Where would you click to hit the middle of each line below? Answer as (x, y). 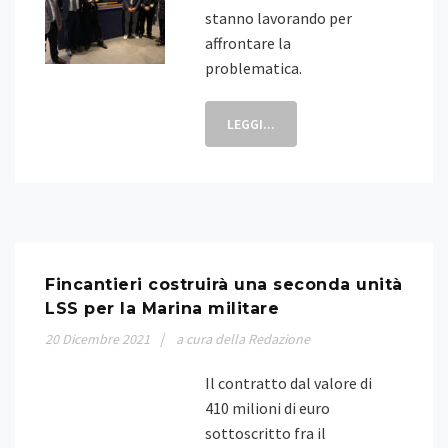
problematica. (253, 68)
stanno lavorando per (278, 18)
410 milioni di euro (267, 408)
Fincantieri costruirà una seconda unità (224, 284)
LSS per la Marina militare (162, 308)
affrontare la (248, 43)
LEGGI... (251, 124)
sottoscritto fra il (265, 433)
